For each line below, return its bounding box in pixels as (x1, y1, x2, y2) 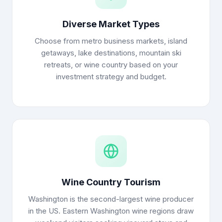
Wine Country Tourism (61, 177, 161, 187)
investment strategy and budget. (55, 72, 166, 81)
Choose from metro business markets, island (35, 36, 187, 46)
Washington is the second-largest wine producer (28, 194, 194, 204)
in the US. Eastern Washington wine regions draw (28, 206, 194, 216)
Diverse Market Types (62, 19, 160, 29)
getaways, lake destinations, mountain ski (41, 48, 181, 57)
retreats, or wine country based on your (44, 60, 178, 69)
